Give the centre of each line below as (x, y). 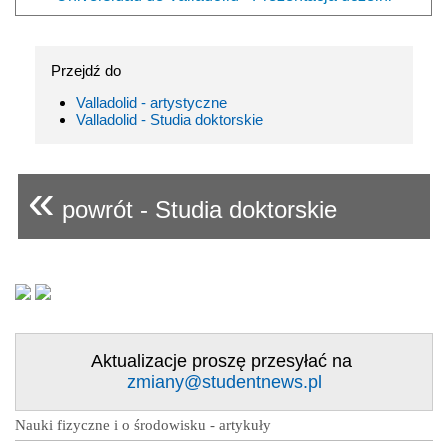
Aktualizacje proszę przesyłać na (224, 360)
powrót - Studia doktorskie (196, 209)
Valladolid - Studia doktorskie (169, 119)
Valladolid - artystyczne (151, 102)
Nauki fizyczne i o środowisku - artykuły (143, 424)
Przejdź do (86, 70)
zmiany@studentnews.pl (224, 381)
